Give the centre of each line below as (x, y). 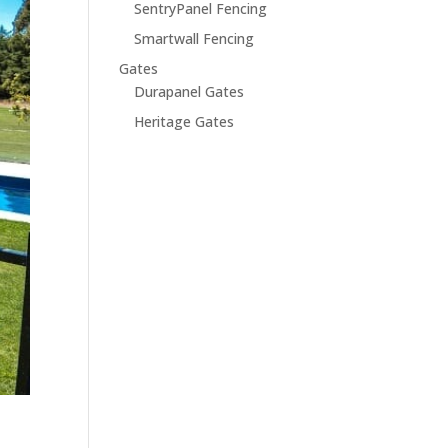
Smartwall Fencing (194, 38)
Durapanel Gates (189, 91)
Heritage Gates (184, 121)
